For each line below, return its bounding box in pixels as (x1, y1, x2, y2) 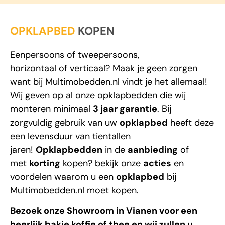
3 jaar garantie (93, 102, 157, 115)
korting (29, 156, 60, 169)
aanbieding (128, 143, 178, 155)
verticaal (70, 61, 105, 74)
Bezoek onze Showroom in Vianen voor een (10, 204, 197, 217)
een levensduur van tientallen (10, 129, 131, 142)
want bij (10, 75, 45, 87)
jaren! (10, 143, 36, 155)
